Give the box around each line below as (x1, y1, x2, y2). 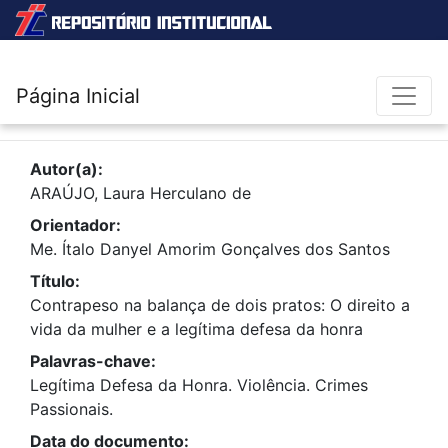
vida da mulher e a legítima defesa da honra (30, 319, 363, 339)
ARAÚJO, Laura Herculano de (30, 183, 251, 203)
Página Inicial (16, 84, 140, 108)
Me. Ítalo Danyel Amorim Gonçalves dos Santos (30, 239, 390, 259)
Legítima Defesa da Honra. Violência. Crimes (30, 375, 368, 395)
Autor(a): (30, 159, 103, 179)
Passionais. (30, 399, 113, 419)
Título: (30, 271, 80, 291)
